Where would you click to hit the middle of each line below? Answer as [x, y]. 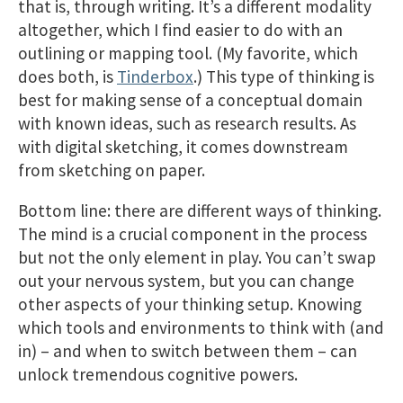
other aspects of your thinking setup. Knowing [190, 304]
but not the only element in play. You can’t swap [197, 258]
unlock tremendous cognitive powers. [158, 375]
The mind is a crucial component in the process [193, 234]
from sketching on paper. [112, 170]
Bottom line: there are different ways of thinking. [200, 211]
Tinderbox [155, 76]
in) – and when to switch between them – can [188, 351]
